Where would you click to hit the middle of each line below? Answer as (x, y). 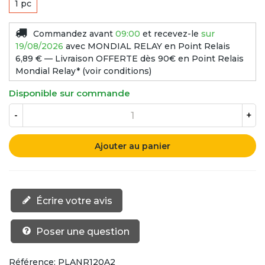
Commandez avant (74, 34)
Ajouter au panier (132, 146)
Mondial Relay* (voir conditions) (83, 71)
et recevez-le (171, 34)
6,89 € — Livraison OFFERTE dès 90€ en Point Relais (130, 59)
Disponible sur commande (70, 93)
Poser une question (83, 231)
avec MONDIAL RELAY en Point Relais (148, 46)
